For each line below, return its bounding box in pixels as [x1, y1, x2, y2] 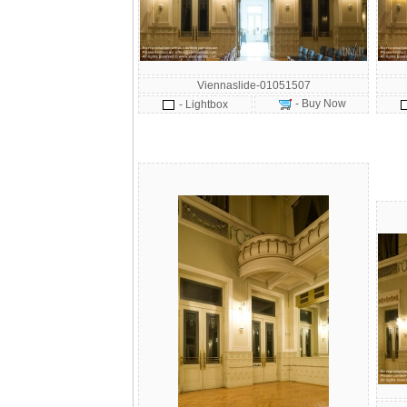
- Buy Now [292, 97, 346, 110]
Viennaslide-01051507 [196, 79, 311, 92]
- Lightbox [179, 98, 228, 111]
